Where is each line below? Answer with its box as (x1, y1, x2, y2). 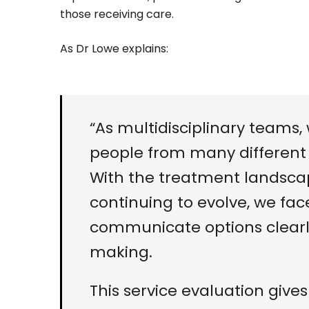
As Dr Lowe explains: (60, 41, 168, 57)
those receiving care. (60, 6, 174, 23)
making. (90, 241, 152, 263)
